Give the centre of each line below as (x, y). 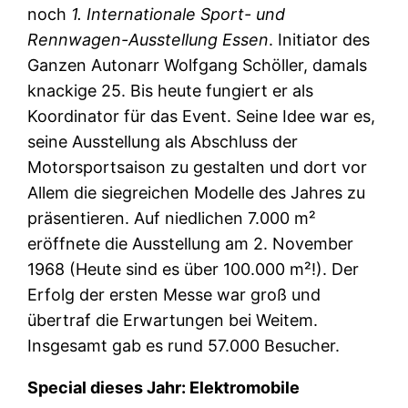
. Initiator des (320, 39)
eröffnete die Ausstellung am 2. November (191, 243)
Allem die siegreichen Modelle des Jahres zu (197, 192)
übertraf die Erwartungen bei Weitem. (173, 320)
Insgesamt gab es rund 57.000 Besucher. (184, 345)
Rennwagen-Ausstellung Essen (148, 39)
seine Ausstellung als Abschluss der (163, 141)
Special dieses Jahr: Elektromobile (164, 387)
